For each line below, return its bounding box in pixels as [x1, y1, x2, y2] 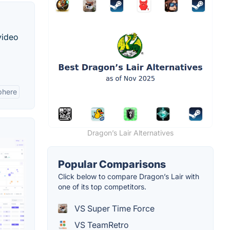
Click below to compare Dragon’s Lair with [58, 171, 199, 181]
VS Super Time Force [72, 203, 155, 214]
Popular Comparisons [58, 158, 166, 170]
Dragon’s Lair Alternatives [87, 128, 174, 137]
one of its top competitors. [58, 182, 146, 191]
